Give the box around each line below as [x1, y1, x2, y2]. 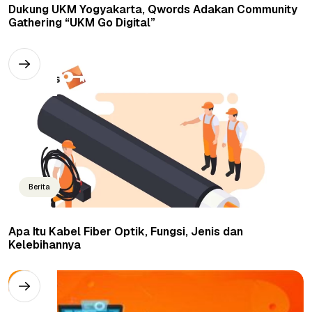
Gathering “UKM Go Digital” [8, 15, 155, 30]
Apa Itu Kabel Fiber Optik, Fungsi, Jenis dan [8, 224, 243, 239]
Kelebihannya [8, 237, 81, 252]
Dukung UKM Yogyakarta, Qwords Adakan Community [8, 1, 297, 17]
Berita [29, 182, 50, 192]
